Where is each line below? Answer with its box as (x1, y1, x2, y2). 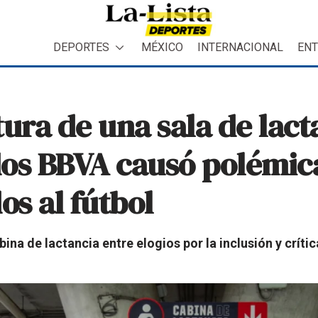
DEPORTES (53, 40, 109, 54)
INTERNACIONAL (197, 40, 283, 54)
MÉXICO (141, 40, 183, 54)
